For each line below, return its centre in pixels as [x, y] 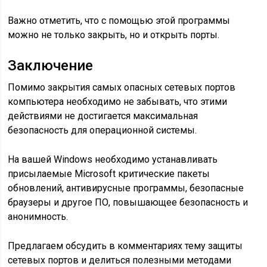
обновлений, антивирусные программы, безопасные [126, 188]
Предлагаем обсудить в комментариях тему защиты [125, 246]
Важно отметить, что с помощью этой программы [119, 21]
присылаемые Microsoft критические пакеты [109, 174]
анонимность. [38, 217]
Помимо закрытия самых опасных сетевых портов [122, 88]
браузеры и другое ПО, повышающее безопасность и [128, 203]
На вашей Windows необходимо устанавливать [113, 160]
